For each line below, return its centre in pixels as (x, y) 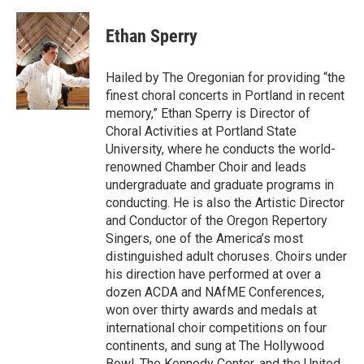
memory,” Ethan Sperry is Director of (208, 113)
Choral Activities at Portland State (201, 131)
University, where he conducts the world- (221, 149)
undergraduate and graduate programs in (220, 185)
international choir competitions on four (216, 328)
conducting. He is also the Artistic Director (225, 203)
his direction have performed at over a (213, 274)
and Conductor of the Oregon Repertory (217, 221)
